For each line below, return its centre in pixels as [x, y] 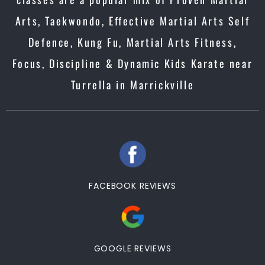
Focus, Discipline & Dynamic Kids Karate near [132, 63]
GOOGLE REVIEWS [132, 248]
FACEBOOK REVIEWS [132, 186]
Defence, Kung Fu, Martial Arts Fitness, [132, 42]
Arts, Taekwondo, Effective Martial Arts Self [132, 21]
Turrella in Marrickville [132, 85]
